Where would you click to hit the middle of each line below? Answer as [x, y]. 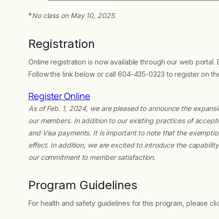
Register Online [59, 96]
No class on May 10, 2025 [73, 15]
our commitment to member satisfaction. [92, 157]
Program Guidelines [83, 185]
